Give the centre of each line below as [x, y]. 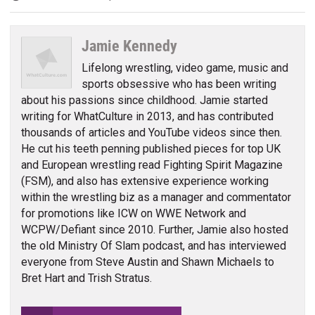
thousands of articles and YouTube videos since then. [151, 133]
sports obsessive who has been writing [179, 84]
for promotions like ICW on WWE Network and [133, 214]
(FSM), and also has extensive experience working [144, 181]
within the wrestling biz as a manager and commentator [156, 198]
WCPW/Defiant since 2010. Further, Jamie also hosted [154, 230]
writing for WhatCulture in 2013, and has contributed [147, 117]
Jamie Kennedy [130, 45]
